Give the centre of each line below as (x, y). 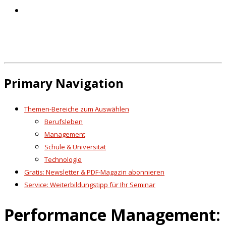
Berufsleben (64, 122)
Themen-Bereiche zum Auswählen (77, 109)
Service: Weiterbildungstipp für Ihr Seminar (90, 185)
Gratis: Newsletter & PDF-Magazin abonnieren (94, 172)
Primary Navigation (64, 83)
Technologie (63, 160)
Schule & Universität (75, 147)
